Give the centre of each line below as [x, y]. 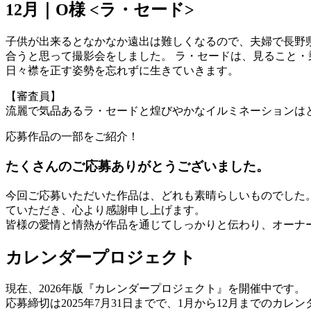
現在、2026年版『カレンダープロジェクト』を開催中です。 [155, 289]
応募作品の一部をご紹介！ [72, 137]
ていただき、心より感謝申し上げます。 [106, 210]
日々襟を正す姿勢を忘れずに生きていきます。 [122, 71]
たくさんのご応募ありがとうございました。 [137, 166]
